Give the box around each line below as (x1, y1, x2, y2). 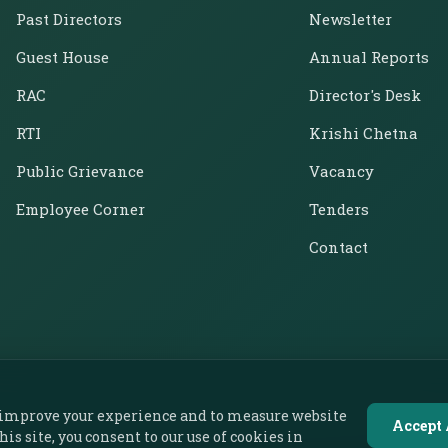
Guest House (16, 47, 109, 67)
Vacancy (309, 161, 375, 181)
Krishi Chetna (309, 123, 419, 143)
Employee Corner (16, 199, 145, 219)
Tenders (309, 199, 370, 219)
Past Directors (16, 9, 122, 29)
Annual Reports (309, 47, 430, 67)
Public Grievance (16, 161, 144, 181)
